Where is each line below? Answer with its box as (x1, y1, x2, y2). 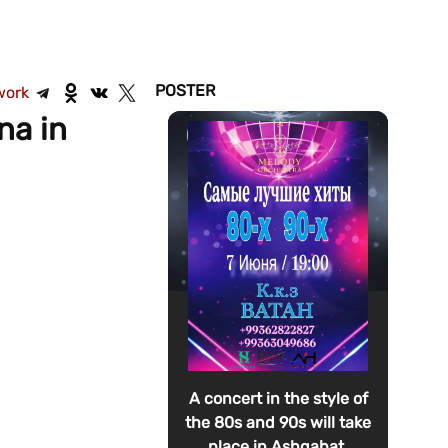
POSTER (154, 81, 215, 100)
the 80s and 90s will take (185, 413, 372, 432)
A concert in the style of (188, 389, 368, 408)
